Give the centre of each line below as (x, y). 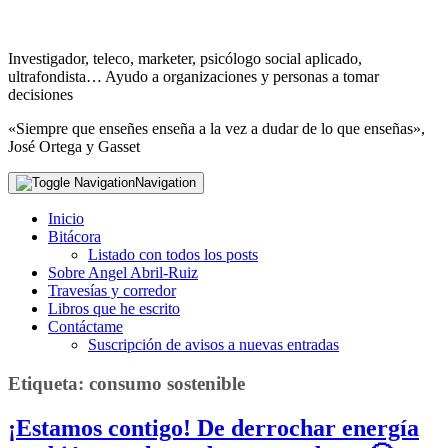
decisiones (40, 94)
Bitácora (74, 236)
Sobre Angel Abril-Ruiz (123, 272)
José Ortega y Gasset (74, 146)
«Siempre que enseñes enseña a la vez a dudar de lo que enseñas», (216, 128)
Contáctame (85, 326)
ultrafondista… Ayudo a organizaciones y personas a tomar (193, 76)
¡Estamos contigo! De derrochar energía (213, 427)
